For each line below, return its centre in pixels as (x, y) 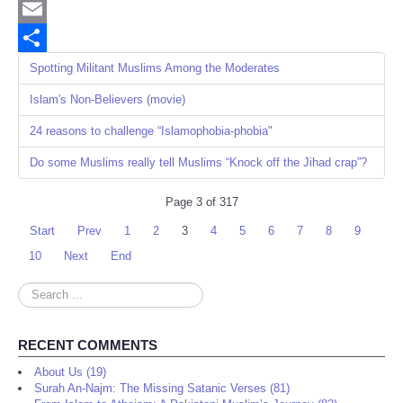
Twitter (35, 9)
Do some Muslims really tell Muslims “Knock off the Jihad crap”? (198, 163)
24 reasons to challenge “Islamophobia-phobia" (151, 131)
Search (36, 291)
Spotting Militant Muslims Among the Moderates (155, 68)
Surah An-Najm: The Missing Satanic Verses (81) (162, 389)
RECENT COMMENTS (88, 345)
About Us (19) (70, 372)
